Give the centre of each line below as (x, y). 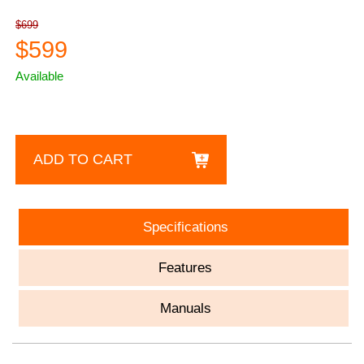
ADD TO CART (83, 159)
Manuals (185, 308)
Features (186, 267)
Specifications (185, 227)
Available (40, 76)
